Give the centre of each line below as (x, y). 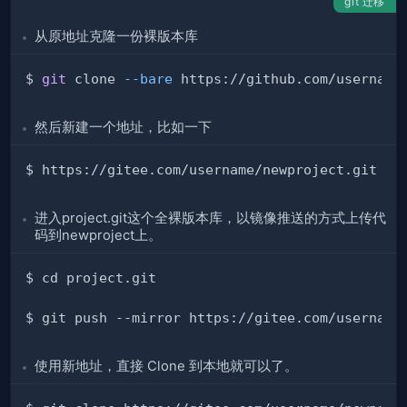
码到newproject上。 (98, 236)
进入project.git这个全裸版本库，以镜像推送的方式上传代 (210, 218)
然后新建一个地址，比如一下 (123, 128)
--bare (148, 79)
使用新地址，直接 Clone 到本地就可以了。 (166, 367)
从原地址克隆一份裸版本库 (116, 37)
